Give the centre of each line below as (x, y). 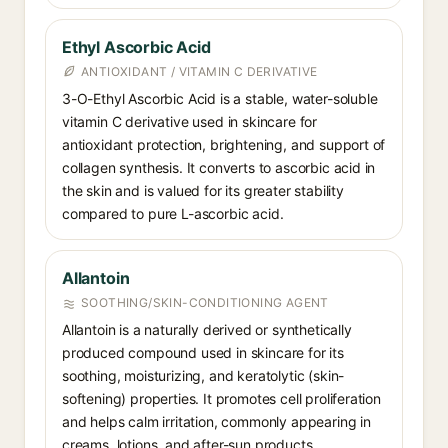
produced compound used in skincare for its (203, 352)
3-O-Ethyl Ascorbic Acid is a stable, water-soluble (220, 98)
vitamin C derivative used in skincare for (190, 121)
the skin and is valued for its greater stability (203, 190)
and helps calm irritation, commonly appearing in (216, 421)
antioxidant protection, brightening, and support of (224, 144)
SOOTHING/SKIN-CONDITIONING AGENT (205, 302)
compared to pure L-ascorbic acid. (173, 213)
